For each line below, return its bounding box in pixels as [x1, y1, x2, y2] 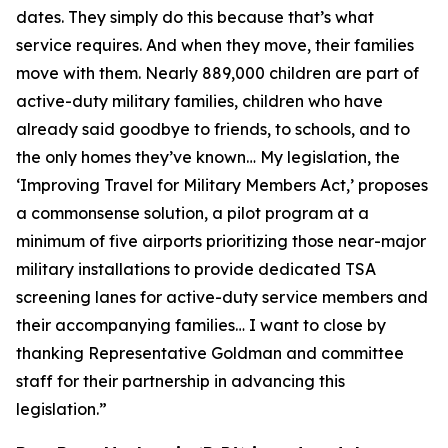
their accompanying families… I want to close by [16, 315, 386, 335]
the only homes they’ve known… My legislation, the [16, 147, 400, 167]
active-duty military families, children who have [16, 91, 383, 111]
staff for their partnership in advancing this [16, 371, 345, 391]
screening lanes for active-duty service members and [16, 287, 428, 307]
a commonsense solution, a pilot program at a [16, 203, 369, 223]
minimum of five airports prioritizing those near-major [16, 231, 426, 251]
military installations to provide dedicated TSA [16, 259, 376, 279]
